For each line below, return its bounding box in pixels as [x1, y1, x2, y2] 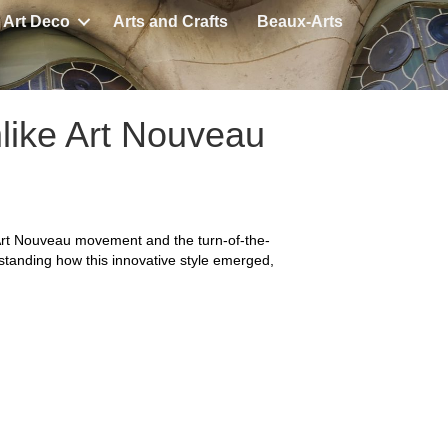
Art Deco [3, 13, 70, 30]
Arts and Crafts [113, 13, 228, 30]
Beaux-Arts [257, 13, 343, 30]
